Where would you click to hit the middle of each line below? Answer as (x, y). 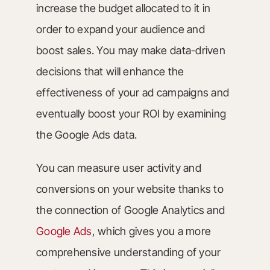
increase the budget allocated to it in (123, 8)
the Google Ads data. (86, 135)
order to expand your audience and (120, 29)
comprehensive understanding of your (128, 252)
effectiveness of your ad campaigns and (133, 93)
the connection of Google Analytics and (130, 210)
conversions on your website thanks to (130, 189)
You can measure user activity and (118, 168)
